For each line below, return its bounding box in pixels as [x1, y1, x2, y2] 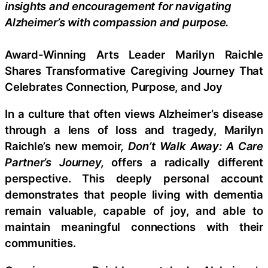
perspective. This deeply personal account [5, 172, 263, 185]
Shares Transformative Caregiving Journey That [5, 63, 263, 77]
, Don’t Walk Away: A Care [121, 139, 264, 153]
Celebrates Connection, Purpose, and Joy [5, 80, 223, 93]
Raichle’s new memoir [5, 139, 121, 153]
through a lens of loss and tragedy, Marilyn [5, 123, 263, 136]
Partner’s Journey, [5, 156, 112, 169]
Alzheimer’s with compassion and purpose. [5, 16, 229, 29]
